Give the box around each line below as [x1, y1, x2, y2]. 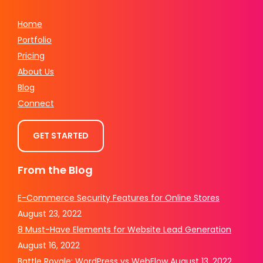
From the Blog [18, 162, 93, 177]
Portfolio [18, 33, 52, 46]
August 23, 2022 [18, 207, 82, 220]
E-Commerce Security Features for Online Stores [18, 191, 220, 204]
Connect [18, 97, 54, 109]
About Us [18, 65, 54, 77]
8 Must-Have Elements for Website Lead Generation [18, 223, 231, 235]
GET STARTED [33, 129, 89, 141]
